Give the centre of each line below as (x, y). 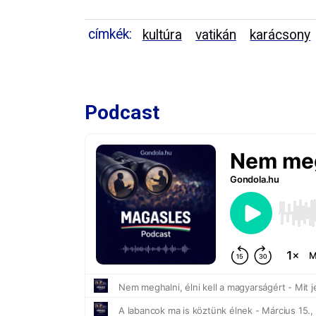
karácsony (280, 35)
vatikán (216, 35)
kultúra (162, 35)
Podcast (122, 112)
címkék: (110, 34)
